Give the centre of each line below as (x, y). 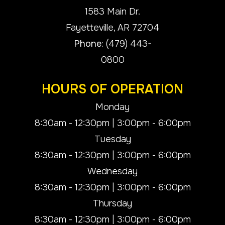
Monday (113, 107)
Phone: (90, 43)
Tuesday (113, 139)
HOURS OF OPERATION (113, 89)
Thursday (113, 203)
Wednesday (113, 171)
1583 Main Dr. (113, 11)
